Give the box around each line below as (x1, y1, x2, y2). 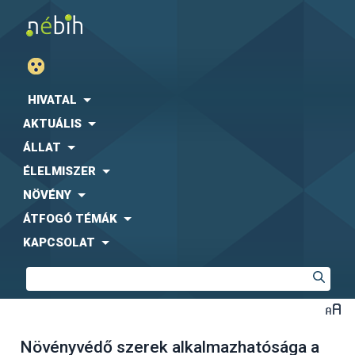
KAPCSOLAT (23, 235, 95, 250)
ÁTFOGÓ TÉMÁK (23, 212, 117, 226)
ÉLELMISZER (23, 164, 96, 178)
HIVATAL (28, 93, 77, 107)
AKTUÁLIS (23, 116, 82, 131)
